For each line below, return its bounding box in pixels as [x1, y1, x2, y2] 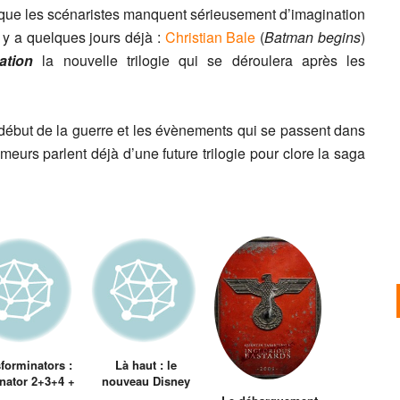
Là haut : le [114, 355, 177, 373]
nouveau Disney [101, 371, 190, 389]
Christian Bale [164, 26, 256, 47]
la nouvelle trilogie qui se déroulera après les [33, 49, 366, 71]
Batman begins [264, 26, 362, 47]
